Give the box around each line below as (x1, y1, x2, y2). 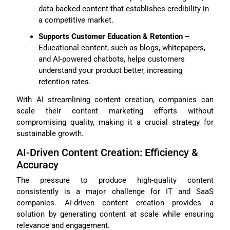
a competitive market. (38, 15, 113, 25)
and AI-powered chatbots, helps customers (38, 54, 185, 64)
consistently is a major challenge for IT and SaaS (16, 186, 214, 196)
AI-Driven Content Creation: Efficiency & (16, 146, 199, 159)
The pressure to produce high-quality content (16, 175, 214, 185)
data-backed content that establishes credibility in (38, 4, 209, 13)
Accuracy (16, 159, 59, 171)
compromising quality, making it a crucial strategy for (16, 118, 214, 127)
